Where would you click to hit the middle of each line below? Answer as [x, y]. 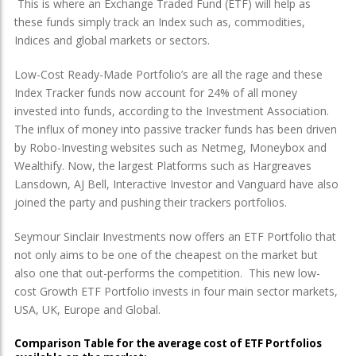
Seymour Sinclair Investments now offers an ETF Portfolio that [175, 236]
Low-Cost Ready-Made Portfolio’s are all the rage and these [168, 74]
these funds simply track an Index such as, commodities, [160, 21]
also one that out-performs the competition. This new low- [167, 273]
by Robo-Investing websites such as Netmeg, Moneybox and [170, 147]
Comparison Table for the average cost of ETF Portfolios [168, 343]
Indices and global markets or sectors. [112, 40]
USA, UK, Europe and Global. [87, 309]
